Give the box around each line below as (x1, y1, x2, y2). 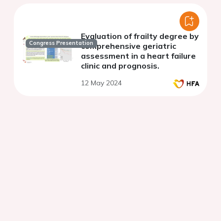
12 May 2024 (81, 78, 122, 87)
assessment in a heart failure (81, 50, 196, 61)
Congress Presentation (29, 39, 94, 47)
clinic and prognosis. (81, 60, 159, 71)
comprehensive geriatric (81, 40, 176, 51)
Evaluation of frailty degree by (81, 31, 199, 41)
